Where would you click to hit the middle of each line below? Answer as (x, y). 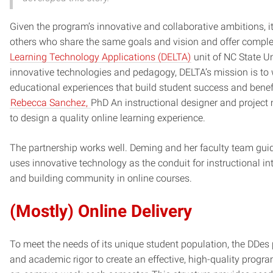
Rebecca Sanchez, (50, 103)
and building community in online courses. (101, 179)
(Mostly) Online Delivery (101, 211)
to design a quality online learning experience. (108, 118)
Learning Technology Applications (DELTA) (100, 57)
